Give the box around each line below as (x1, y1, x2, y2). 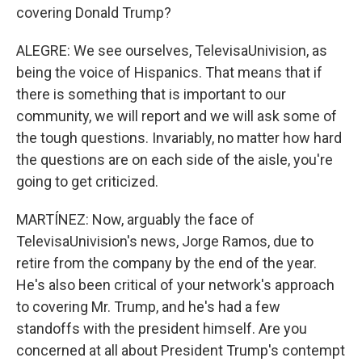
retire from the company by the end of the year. (16, 255, 317, 271)
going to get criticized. (16, 173, 158, 190)
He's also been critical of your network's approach (16, 276, 335, 293)
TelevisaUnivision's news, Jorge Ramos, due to (16, 233, 314, 250)
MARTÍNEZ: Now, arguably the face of (16, 211, 255, 228)
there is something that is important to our (16, 86, 286, 103)
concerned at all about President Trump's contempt (16, 342, 345, 359)
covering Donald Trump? (16, 4, 171, 21)
